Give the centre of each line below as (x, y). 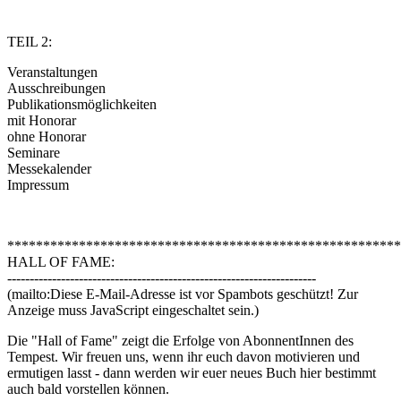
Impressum (38, 185)
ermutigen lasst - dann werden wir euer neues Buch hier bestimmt (192, 373)
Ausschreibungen (56, 89)
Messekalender (49, 169)
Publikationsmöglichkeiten (82, 105)
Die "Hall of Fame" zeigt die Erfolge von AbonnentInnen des (180, 341)
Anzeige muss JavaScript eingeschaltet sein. (131, 311)
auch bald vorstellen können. (88, 389)
